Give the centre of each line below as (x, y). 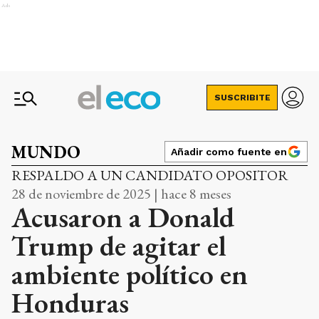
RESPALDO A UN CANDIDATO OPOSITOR (150, 175)
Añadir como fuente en (229, 152)
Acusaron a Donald (123, 217)
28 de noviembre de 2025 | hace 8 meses (121, 194)
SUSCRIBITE (242, 98)
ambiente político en (130, 274)
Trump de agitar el (119, 246)
